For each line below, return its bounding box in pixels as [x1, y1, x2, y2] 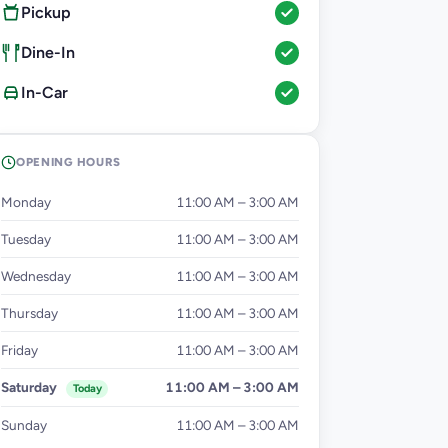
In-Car [21, 83, 68, 103]
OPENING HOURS [16, 155, 121, 170]
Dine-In [21, 43, 75, 63]
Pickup [21, 3, 71, 23]
